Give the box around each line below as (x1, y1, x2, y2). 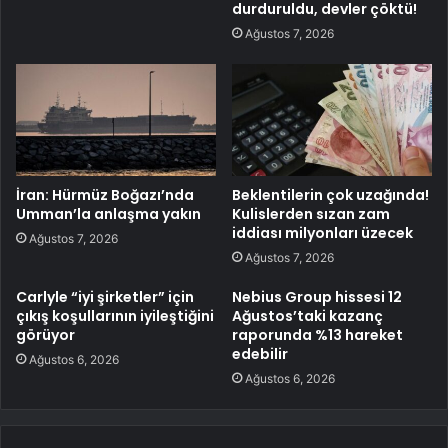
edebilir (232, 344, 288, 365)
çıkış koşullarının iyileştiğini (16, 306, 214, 327)
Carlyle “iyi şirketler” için (16, 287, 194, 308)
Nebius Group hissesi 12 (232, 287, 402, 308)
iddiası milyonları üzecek (232, 223, 413, 244)
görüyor (16, 325, 75, 346)
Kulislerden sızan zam (232, 204, 390, 225)
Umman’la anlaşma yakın (16, 204, 201, 225)
